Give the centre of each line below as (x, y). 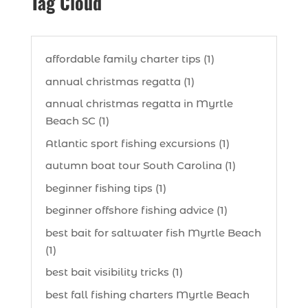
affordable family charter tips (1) (130, 59)
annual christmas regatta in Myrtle (139, 104)
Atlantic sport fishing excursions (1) (137, 143)
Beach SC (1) (77, 121)
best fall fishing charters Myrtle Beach (147, 294)
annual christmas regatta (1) (120, 81)
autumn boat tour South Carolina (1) (140, 166)
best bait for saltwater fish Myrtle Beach (153, 232)
